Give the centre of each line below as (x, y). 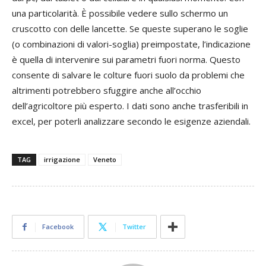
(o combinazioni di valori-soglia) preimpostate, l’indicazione (131, 44)
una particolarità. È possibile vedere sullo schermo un (120, 13)
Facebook (58, 227)
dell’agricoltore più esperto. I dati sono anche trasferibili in (130, 106)
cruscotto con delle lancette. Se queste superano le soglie (130, 29)
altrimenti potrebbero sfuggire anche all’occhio (107, 91)
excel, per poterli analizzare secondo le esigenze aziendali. (131, 121)
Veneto (105, 160)
